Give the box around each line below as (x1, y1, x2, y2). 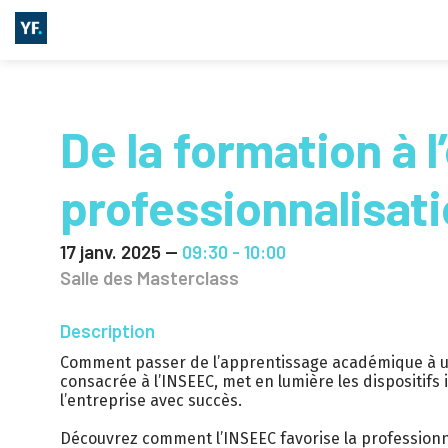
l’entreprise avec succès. (60, 391, 242, 411)
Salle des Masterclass (60, 266, 239, 290)
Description (60, 319, 155, 343)
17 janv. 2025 (60, 239, 161, 263)
